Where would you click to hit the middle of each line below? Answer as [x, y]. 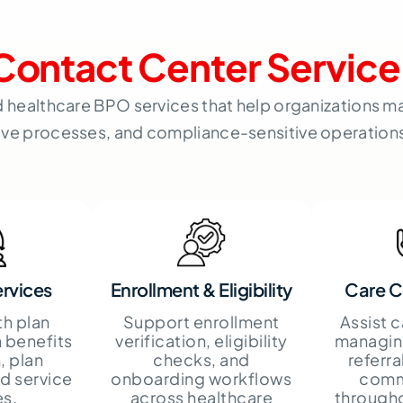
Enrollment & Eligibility [201, 289]
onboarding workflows [201, 378]
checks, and [201, 359]
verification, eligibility [201, 340]
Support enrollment [201, 321]
